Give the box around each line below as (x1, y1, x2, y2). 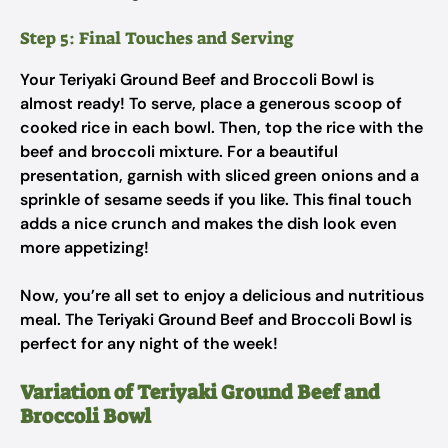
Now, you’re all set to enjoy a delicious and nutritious (20, 285, 424, 306)
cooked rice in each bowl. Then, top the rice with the (20, 117, 423, 138)
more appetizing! (20, 237, 149, 258)
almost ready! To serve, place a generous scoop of (20, 93, 402, 114)
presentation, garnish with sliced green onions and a (20, 165, 419, 186)
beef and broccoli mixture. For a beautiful (20, 141, 338, 162)
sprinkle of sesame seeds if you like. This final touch (20, 189, 412, 210)
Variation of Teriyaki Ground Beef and (20, 379, 380, 405)
